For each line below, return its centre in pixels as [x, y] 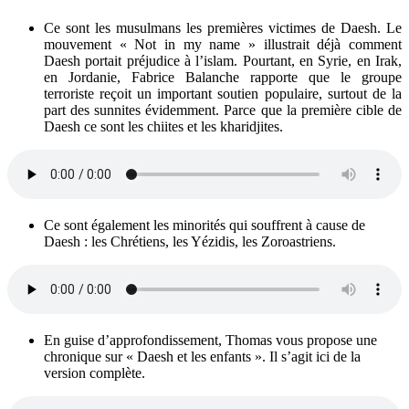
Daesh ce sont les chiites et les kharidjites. [163, 126]
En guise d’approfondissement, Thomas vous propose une [210, 340]
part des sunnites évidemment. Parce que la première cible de [223, 110]
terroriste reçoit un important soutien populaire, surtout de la [223, 93]
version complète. [94, 372]
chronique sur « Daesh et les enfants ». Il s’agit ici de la [202, 356]
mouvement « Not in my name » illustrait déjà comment [223, 44]
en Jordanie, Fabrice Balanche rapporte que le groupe [223, 77]
